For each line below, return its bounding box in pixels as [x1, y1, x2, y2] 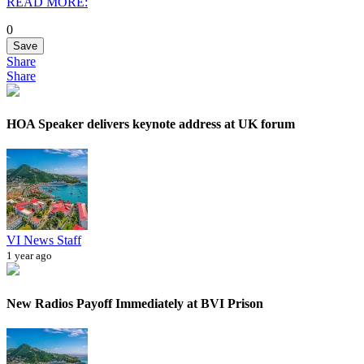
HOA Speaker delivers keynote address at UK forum [6, 117, 295, 132]
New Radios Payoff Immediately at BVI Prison [6, 296, 263, 310]
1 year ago [6, 249, 52, 262]
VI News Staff [6, 233, 81, 248]
